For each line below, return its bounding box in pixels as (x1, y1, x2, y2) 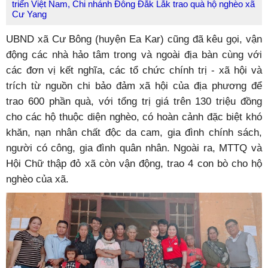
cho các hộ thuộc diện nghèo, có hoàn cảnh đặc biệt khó (6, 111, 262, 122)
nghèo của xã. (6, 173, 69, 184)
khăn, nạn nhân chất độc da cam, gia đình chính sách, (6, 127, 262, 138)
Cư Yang (12, 9, 47, 19)
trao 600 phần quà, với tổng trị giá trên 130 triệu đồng (6, 96, 262, 106)
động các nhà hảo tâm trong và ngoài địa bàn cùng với (6, 49, 262, 60)
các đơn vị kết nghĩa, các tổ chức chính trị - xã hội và (6, 65, 262, 75)
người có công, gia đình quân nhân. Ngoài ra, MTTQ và (6, 142, 262, 153)
